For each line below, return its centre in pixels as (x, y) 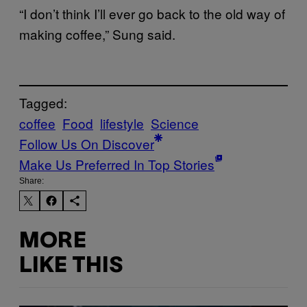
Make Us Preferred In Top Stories (117, 164)
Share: (32, 181)
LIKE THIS (71, 266)
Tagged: (43, 103)
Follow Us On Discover (87, 144)
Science (175, 123)
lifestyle (122, 123)
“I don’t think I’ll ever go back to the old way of (152, 13)
